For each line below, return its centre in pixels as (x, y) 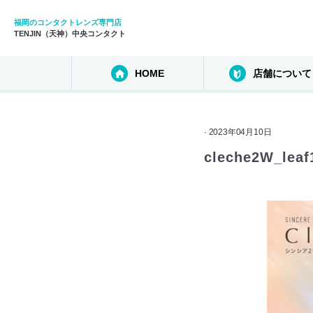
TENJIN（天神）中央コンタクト (70, 34)
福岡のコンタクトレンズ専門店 (68, 22)
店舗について (282, 73)
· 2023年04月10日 (238, 132)
